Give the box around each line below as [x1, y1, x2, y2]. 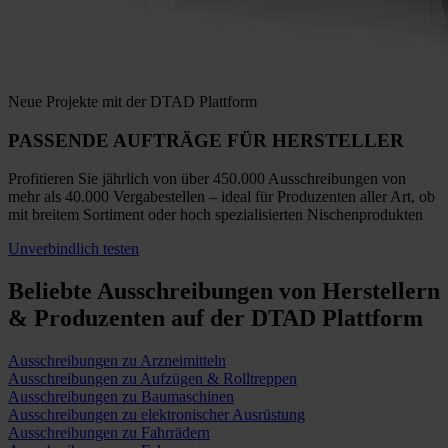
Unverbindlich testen [8, 240, 139, 258]
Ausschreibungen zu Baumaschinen [8, 388, 234, 406]
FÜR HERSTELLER [222, 129, 404, 151]
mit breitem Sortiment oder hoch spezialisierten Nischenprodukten [8, 206, 423, 224]
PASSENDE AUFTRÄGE [8, 129, 222, 151]
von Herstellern [273, 278, 440, 305]
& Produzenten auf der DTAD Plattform [8, 305, 423, 332]
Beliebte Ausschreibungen [8, 278, 273, 305]
